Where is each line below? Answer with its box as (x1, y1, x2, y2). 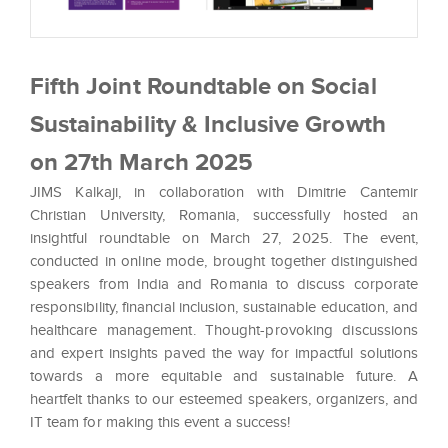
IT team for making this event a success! (30, 413, 291, 430)
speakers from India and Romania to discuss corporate (30, 275, 418, 292)
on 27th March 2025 (30, 147, 253, 175)
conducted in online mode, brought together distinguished (30, 252, 418, 269)
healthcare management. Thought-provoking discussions (30, 321, 418, 338)
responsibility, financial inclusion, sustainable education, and (30, 298, 418, 315)
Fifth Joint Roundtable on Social (30, 71, 377, 99)
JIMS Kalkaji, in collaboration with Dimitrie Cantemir (30, 183, 418, 200)
